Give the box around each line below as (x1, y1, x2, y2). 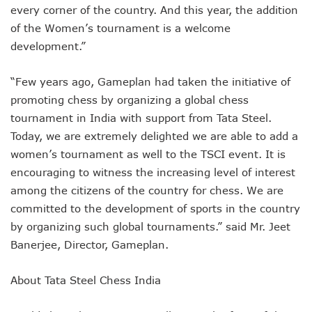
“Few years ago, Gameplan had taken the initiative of (10, 75, 290, 88)
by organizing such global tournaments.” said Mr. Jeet (10, 220, 290, 233)
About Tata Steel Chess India (10, 274, 161, 287)
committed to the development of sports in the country (10, 202, 300, 215)
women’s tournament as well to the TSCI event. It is (10, 148, 286, 161)
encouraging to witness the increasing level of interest (10, 166, 295, 179)
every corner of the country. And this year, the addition (10, 3, 298, 17)
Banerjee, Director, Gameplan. (10, 238, 169, 251)
